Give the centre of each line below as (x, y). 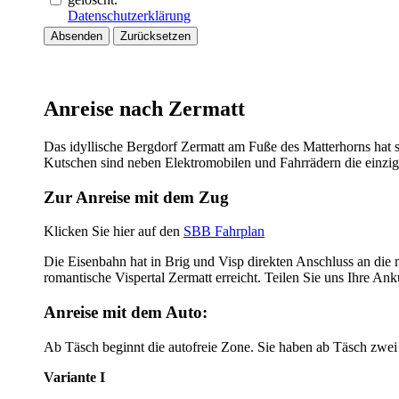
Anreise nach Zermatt (144, 108)
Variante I (74, 377)
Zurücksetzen (155, 36)
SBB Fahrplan (224, 232)
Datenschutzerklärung (129, 15)
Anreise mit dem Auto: (126, 312)
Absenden (77, 36)
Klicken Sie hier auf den (114, 232)
